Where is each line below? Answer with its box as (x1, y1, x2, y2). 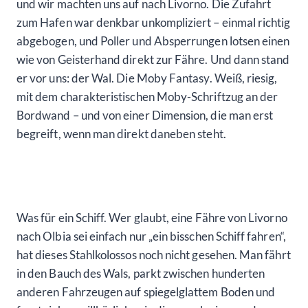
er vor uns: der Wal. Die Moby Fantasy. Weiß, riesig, (16, 70, 278, 85)
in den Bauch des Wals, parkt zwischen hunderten (16, 266, 265, 281)
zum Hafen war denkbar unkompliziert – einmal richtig (16, 14, 291, 30)
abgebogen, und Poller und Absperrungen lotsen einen (16, 33, 290, 48)
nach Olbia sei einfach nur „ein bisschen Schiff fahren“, (16, 229, 286, 244)
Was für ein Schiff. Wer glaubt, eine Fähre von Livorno (16, 210, 287, 225)
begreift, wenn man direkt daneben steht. (16, 126, 226, 141)
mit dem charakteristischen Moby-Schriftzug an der (16, 89, 278, 104)
